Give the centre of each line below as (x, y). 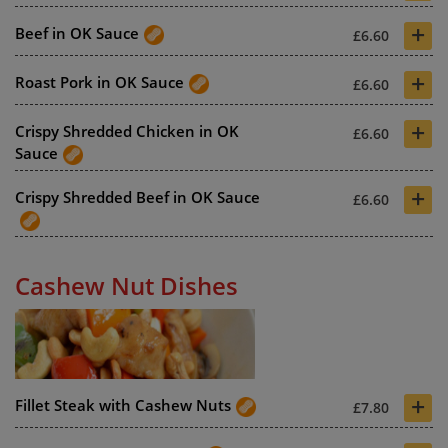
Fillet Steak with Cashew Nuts (123, 405)
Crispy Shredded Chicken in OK (127, 131)
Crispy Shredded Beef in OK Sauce (137, 197)
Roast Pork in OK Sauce (99, 82)
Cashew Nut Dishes (126, 286)
